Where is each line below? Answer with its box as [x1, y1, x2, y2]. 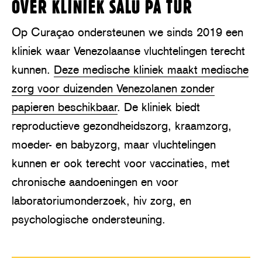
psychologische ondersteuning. [12, 212, 166, 227]
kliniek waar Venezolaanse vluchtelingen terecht [12, 44, 245, 58]
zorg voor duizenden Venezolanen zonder [12, 81, 215, 96]
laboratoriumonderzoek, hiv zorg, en [12, 194, 191, 208]
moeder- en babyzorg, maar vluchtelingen [12, 137, 216, 152]
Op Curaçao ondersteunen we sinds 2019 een [12, 25, 243, 40]
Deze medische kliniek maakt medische [54, 63, 249, 77]
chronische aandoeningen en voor [12, 175, 178, 189]
